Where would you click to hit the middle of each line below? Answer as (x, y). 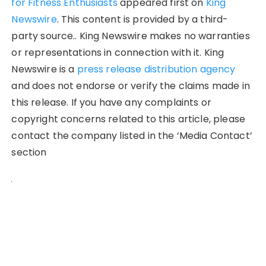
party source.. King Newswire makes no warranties (131, 36)
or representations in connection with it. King (118, 52)
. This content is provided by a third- (142, 19)
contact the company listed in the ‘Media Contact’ (132, 135)
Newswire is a (44, 69)
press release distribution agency (156, 69)
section (29, 152)
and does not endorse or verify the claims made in (131, 85)
